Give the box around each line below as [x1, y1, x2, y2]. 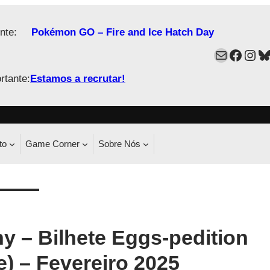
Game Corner [25, 138, 80, 149]
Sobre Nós [98, 138, 140, 149]
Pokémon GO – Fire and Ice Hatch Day [31, 27, 214, 39]
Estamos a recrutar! [30, 73, 125, 85]
